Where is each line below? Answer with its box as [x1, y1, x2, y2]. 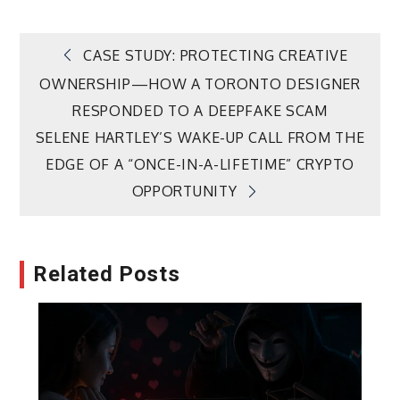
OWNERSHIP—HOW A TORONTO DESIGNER [39, 75, 361, 94]
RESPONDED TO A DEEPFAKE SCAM [72, 102, 328, 121]
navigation [28, 90, 210, 135]
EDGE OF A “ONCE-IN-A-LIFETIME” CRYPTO [46, 155, 354, 174]
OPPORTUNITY [131, 182, 237, 201]
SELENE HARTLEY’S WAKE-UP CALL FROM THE [35, 129, 365, 147]
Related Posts [33, 261, 180, 287]
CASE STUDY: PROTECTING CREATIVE [83, 46, 348, 64]
